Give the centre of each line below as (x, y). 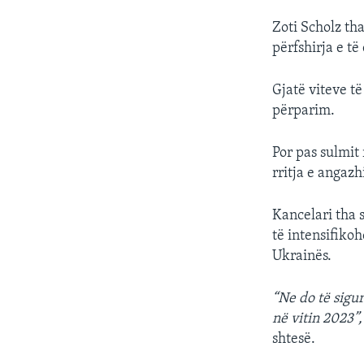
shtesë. (294, 339)
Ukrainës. (302, 256)
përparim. (304, 111)
